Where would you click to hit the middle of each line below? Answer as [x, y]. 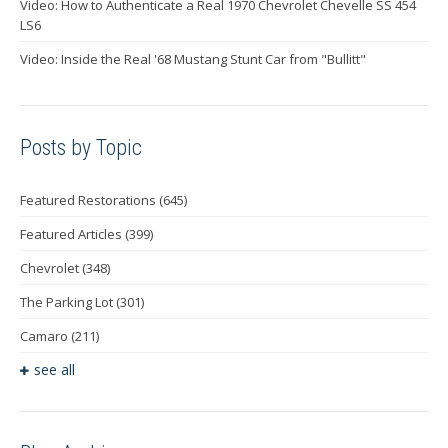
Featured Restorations [89, 199]
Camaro [45, 335]
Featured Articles [72, 233]
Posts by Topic [81, 147]
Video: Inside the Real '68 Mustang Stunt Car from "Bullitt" [193, 58]
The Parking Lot [68, 301]
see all [54, 369]
